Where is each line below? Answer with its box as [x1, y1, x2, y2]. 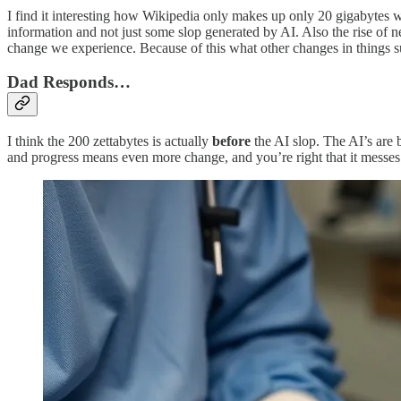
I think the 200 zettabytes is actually [7, 133, 212, 149]
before [212, 133, 251, 149]
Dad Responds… [7, 73, 131, 92]
